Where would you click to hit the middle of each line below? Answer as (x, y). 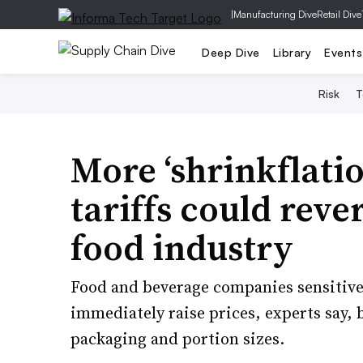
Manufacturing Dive (275, 14)
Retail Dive (339, 14)
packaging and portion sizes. (177, 339)
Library (292, 52)
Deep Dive (231, 52)
